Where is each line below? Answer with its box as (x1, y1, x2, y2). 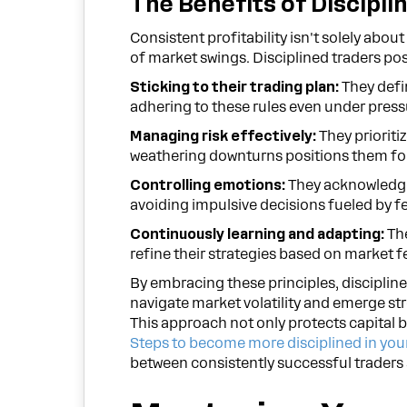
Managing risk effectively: (130, 128, 317, 145)
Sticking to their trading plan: (130, 79, 340, 96)
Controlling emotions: (130, 177, 286, 194)
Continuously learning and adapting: (130, 226, 385, 243)
